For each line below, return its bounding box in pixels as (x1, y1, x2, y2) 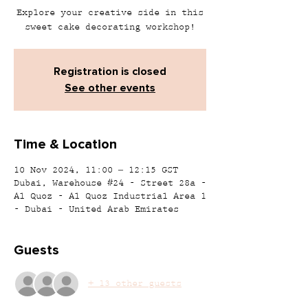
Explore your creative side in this (16, 9, 203, 17)
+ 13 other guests (88, 279, 181, 288)
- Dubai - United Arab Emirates (14, 206, 179, 214)
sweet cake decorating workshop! (25, 23, 195, 32)
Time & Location (14, 136, 117, 153)
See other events (65, 81, 155, 95)
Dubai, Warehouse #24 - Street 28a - (14, 179, 206, 188)
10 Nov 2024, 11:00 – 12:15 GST (14, 166, 178, 175)
